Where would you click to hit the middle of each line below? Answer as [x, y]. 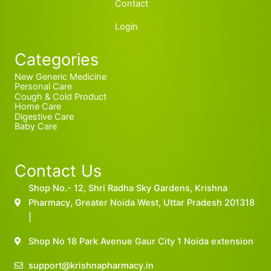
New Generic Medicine [60, 77]
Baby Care [36, 127]
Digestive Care [44, 116]
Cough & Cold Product [60, 96]
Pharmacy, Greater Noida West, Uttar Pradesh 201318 [141, 202]
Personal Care [43, 87]
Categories [57, 59]
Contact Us [58, 171]
